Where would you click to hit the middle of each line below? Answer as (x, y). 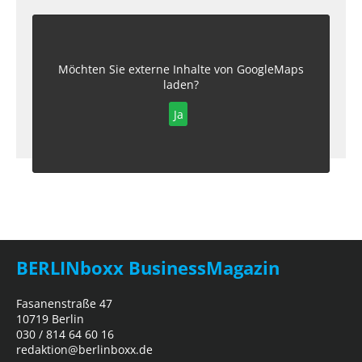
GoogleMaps (270, 69)
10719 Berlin (50, 319)
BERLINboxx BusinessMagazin (148, 268)
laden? (181, 84)
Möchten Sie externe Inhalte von (147, 69)
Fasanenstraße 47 (64, 303)
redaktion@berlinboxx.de (84, 349)
